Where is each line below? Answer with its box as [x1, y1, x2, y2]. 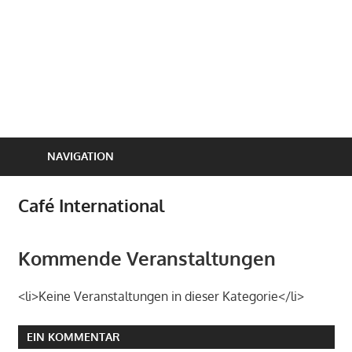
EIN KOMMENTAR [26, 330, 120, 344]
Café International [17, 194, 165, 217]
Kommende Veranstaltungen [17, 246, 276, 271]
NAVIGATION [46, 149, 114, 163]
